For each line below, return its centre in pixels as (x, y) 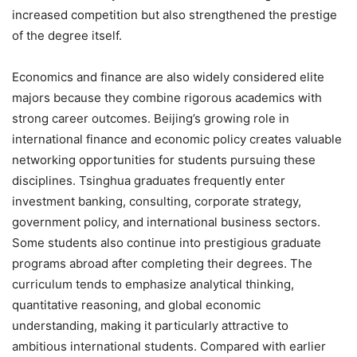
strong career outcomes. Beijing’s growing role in (151, 118)
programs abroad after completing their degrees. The (162, 263)
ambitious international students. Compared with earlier (169, 346)
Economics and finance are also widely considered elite (168, 76)
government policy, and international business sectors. (166, 222)
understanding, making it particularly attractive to (150, 325)
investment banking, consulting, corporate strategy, (157, 201)
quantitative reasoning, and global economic (136, 304)
